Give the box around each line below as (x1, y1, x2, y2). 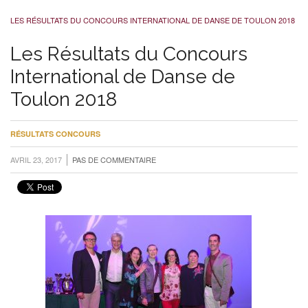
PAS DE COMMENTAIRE (72, 154, 156, 165)
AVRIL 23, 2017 (10, 154, 62, 165)
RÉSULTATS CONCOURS (10, 129, 100, 139)
